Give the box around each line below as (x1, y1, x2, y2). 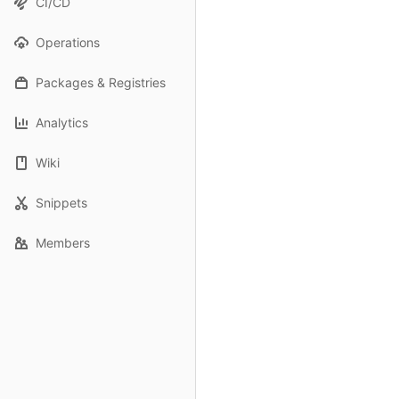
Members (36, 235, 90, 250)
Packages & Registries (36, 75, 166, 90)
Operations (36, 35, 100, 50)
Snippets (36, 195, 87, 210)
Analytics (36, 115, 88, 130)
